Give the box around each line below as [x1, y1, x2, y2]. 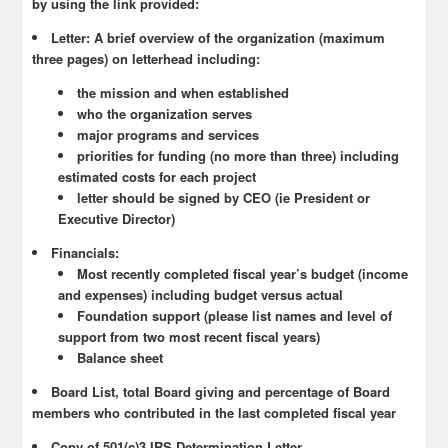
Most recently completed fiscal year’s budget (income [77, 264, 409, 284]
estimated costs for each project [58, 167, 257, 187]
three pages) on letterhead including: [32, 49, 261, 69]
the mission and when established [77, 83, 290, 103]
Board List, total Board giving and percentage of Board [51, 382, 391, 402]
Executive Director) [58, 209, 176, 229]
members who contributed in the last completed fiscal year [32, 403, 397, 423]
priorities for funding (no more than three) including [77, 146, 400, 166]
